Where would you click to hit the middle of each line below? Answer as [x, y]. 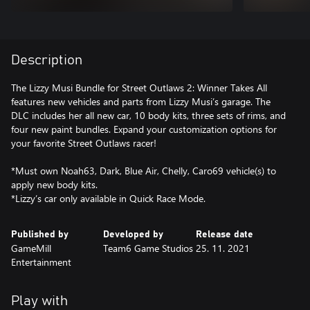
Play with [39, 301]
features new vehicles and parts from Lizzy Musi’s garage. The [141, 101]
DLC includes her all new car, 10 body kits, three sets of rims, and [148, 115]
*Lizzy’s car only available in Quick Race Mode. [108, 198]
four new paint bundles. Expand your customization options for [144, 129]
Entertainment [41, 262]
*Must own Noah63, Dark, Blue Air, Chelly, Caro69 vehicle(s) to [144, 170]
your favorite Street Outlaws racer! [84, 143]
